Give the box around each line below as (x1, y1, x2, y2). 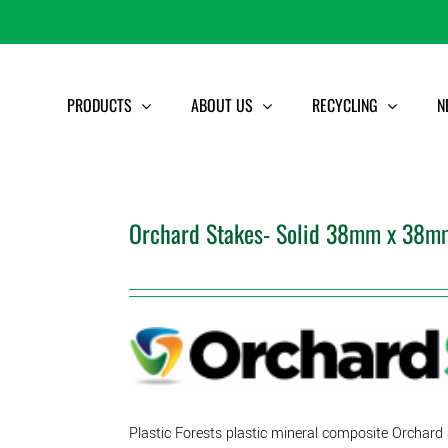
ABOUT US (191, 93, 253, 117)
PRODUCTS (67, 93, 132, 117)
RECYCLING (312, 93, 378, 117)
